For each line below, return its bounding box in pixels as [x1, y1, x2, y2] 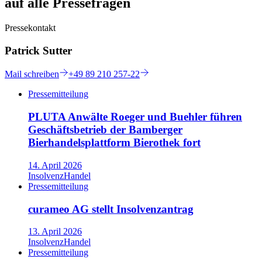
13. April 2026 [28, 226, 82, 237]
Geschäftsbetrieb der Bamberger [28, 123, 182, 136]
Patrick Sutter [5, 44, 72, 57]
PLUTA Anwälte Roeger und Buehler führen [28, 111, 242, 123]
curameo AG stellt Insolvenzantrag [28, 202, 194, 215]
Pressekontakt [5, 22, 56, 33]
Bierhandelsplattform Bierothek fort [28, 136, 201, 149]
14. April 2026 [28, 160, 82, 170]
